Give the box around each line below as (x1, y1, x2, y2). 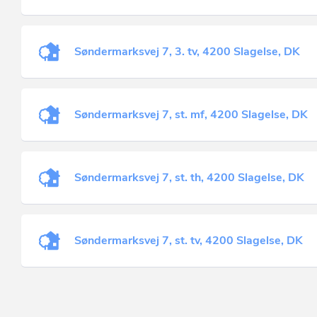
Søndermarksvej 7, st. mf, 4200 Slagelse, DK (74, 107, 308, 122)
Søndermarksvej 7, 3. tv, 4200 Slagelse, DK (74, 44, 300, 59)
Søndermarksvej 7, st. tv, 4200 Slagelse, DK (74, 233, 303, 248)
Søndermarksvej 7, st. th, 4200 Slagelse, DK (74, 170, 304, 185)
